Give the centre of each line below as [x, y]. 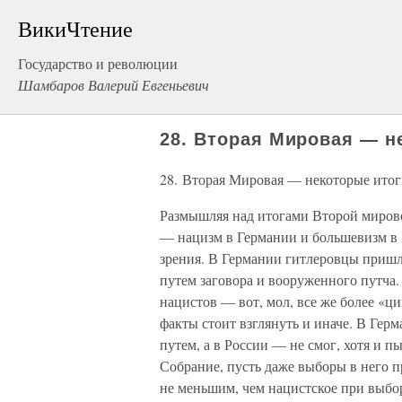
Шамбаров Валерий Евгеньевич [114, 85]
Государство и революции [98, 63]
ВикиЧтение [75, 29]
